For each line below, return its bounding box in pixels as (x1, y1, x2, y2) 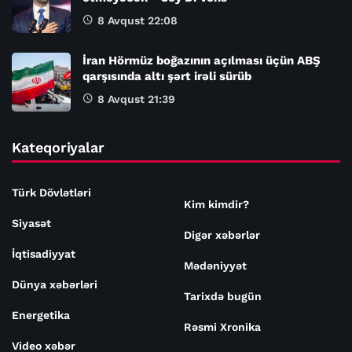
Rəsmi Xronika (184, 320, 261, 333)
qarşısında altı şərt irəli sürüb (82, 68, 251, 83)
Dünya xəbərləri (12, 277, 97, 291)
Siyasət (12, 216, 51, 229)
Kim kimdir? (184, 197, 249, 211)
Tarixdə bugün (184, 289, 262, 302)
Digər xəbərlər (184, 228, 260, 241)
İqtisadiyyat (12, 247, 75, 260)
